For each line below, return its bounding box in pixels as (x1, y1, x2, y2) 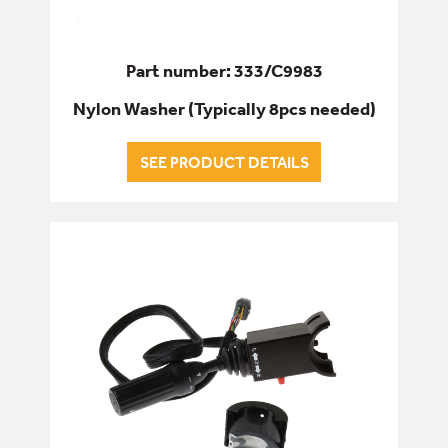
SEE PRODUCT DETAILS (139, 151, 309, 172)
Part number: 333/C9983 (125, 59, 323, 83)
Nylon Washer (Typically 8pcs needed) (72, 96, 376, 120)
